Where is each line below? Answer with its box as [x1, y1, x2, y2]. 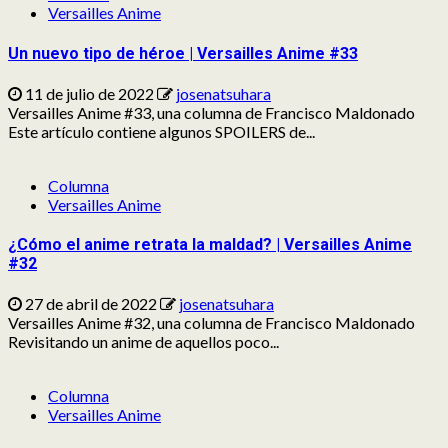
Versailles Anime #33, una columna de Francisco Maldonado [8, 102, 415, 122]
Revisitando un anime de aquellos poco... [8, 332, 279, 352]
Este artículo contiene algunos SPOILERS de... [8, 121, 315, 141]
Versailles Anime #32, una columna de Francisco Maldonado [8, 313, 415, 333]
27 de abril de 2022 [22, 294, 160, 314]
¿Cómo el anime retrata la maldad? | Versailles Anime [8, 235, 412, 255]
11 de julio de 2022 [22, 83, 157, 103]
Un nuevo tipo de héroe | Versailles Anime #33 [8, 43, 358, 63]
